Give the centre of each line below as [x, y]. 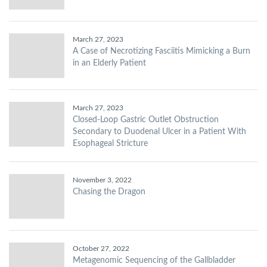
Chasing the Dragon [109, 192]
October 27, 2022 [101, 249]
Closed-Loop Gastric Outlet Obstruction [146, 120]
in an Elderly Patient [109, 63]
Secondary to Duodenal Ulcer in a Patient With [159, 132]
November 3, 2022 [102, 180]
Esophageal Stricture [110, 144]
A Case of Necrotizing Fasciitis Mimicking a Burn [162, 52]
